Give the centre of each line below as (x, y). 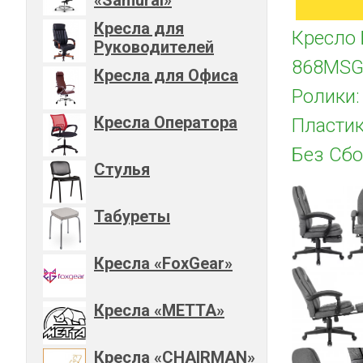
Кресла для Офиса (166, 75)
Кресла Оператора (166, 122)
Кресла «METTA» (159, 310)
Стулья (122, 169)
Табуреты (132, 216)
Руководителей (154, 47)
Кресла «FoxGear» (163, 263)
